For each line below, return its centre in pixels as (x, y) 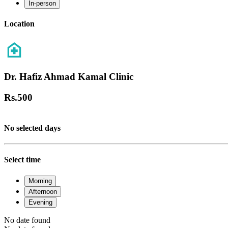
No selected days (32, 128)
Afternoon (43, 191)
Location (19, 24)
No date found (27, 220)
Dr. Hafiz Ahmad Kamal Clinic (69, 77)
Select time (22, 160)
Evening (40, 202)
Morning (40, 181)
